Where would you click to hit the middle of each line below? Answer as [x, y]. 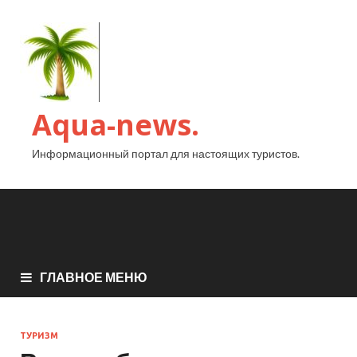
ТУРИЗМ [39, 335]
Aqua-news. [116, 125]
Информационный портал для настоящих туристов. [166, 153]
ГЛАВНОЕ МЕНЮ [94, 277]
